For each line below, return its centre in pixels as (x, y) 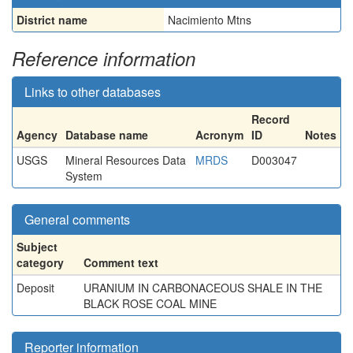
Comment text (121, 262)
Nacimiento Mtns (210, 20)
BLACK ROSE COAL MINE (150, 303)
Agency (37, 135)
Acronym (219, 135)
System (84, 176)
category (40, 262)
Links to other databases (93, 92)
